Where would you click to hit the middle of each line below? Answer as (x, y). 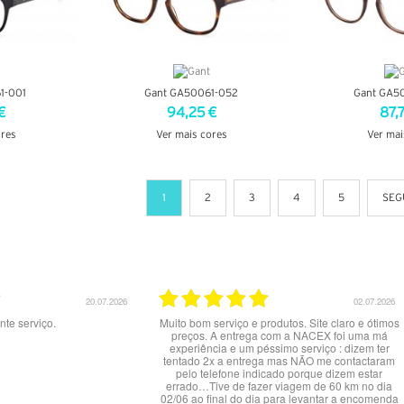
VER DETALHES (192, 164)
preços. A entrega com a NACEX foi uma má (279, 335)
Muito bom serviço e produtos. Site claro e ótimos (279, 322)
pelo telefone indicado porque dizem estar (279, 372)
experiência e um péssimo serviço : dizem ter (279, 347)
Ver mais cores (191, 134)
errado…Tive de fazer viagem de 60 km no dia (279, 385)
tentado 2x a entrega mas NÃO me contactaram (279, 360)
